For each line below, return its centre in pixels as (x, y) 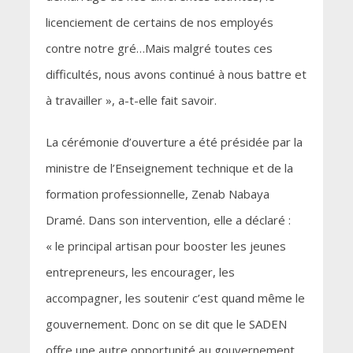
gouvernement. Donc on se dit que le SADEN (166, 324)
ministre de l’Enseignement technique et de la (169, 168)
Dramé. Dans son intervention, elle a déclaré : (168, 220)
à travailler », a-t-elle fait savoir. (131, 100)
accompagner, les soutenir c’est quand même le (175, 298)
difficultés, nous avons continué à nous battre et (176, 74)
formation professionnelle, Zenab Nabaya (157, 194)
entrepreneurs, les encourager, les (140, 272)
